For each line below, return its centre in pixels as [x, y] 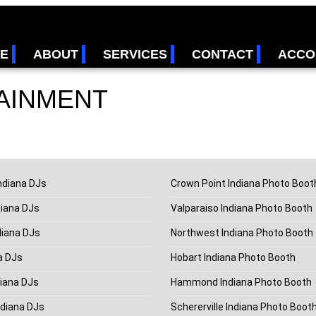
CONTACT [222, 54]
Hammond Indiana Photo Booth [241, 282]
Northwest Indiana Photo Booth [242, 232]
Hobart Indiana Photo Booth [233, 257]
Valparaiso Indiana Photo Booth [242, 208]
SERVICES [135, 54]
